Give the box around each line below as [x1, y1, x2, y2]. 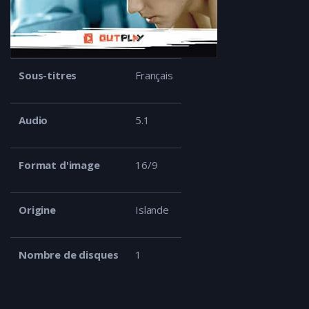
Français [135, 68, 173, 82]
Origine [19, 203, 56, 217]
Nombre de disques [19, 248, 119, 261]
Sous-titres [19, 68, 77, 82]
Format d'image [19, 158, 100, 172]
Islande [135, 203, 169, 217]
